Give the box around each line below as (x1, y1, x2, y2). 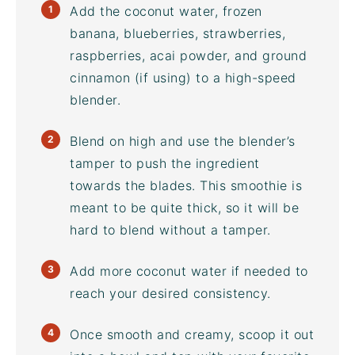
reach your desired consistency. (70, 285, 271, 301)
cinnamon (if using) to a (70, 70, 225, 86)
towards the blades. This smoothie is (70, 177, 302, 193)
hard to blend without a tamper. (70, 222, 271, 238)
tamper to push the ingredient (70, 155, 260, 171)
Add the (70, 3, 124, 19)
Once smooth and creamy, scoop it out (70, 326, 314, 342)
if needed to (227, 263, 308, 279)
